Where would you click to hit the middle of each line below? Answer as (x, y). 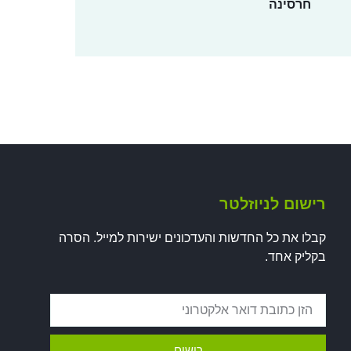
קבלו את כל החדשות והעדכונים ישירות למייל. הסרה (192, 238)
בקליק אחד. (295, 257)
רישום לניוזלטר (273, 204)
